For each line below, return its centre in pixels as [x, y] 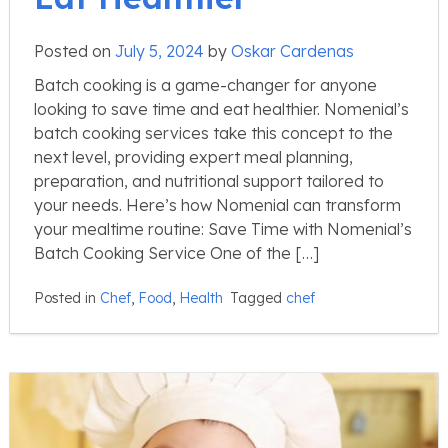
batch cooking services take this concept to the [213, 132]
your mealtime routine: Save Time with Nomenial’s [223, 228]
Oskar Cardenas [292, 50]
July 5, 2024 [159, 50]
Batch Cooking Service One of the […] [176, 252]
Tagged [258, 297]
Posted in [67, 297]
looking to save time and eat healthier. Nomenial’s [221, 108]
